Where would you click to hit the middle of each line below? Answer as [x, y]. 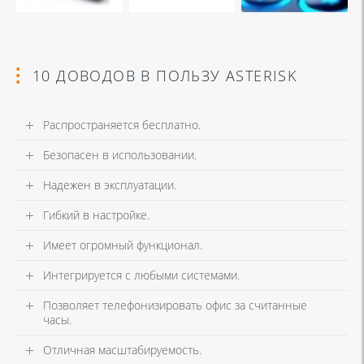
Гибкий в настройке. [96, 214]
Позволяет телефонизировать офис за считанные [175, 305]
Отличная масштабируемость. [122, 349]
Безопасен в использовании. [120, 154]
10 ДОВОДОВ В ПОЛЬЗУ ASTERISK [165, 75]
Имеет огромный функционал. [123, 245]
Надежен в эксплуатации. [110, 184]
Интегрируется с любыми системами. [141, 275]
